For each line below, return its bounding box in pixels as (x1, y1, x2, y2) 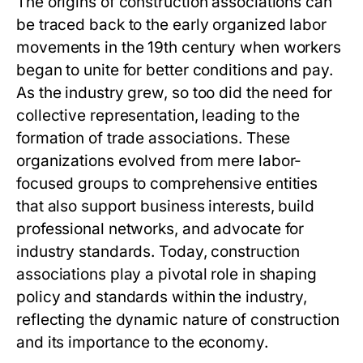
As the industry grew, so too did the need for (16, 83, 332, 103)
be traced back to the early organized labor (16, 15, 327, 35)
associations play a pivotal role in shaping (16, 265, 317, 284)
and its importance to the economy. (16, 333, 268, 352)
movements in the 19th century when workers (16, 38, 342, 58)
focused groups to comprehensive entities (16, 174, 318, 194)
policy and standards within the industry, (16, 288, 308, 307)
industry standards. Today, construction (16, 242, 301, 262)
